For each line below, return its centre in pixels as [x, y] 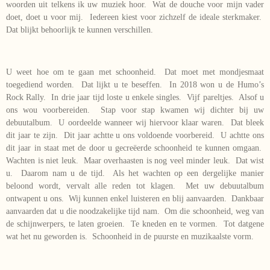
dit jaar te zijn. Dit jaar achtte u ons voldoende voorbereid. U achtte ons [135, 135]
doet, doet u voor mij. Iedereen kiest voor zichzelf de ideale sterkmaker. [135, 17]
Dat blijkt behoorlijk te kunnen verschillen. [80, 30]
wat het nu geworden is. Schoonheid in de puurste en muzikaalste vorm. [130, 236]
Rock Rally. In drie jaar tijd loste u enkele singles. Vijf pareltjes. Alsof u [135, 97]
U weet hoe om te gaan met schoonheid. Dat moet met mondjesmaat [135, 72]
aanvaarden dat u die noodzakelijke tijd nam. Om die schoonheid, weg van [135, 211]
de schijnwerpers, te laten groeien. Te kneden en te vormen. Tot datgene [135, 224]
